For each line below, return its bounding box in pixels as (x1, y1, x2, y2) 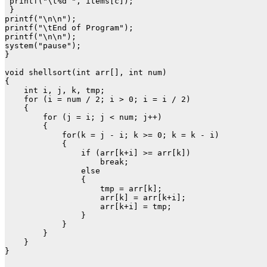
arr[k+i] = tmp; (5, 202, 172, 212)
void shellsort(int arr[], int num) (5, 68, 167, 77)
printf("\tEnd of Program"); (5, 23, 133, 33)
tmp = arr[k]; (5, 184, 162, 194)
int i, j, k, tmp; (5, 86, 105, 95)
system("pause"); (5, 41, 81, 51)
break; (5, 157, 129, 167)
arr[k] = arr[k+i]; (5, 193, 186, 203)
